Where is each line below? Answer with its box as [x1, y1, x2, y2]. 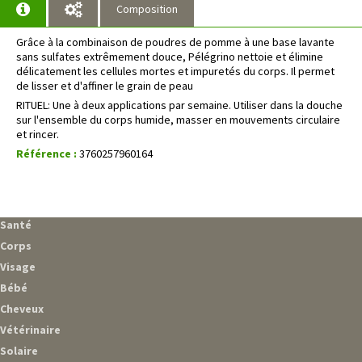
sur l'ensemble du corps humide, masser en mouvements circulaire [16, 112, 340, 127]
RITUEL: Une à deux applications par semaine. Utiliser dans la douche [16, 97, 343, 112]
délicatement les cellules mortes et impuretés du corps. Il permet [16, 63, 335, 78]
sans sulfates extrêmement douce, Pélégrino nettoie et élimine [16, 48, 323, 64]
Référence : [16, 145, 77, 161]
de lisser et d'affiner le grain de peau [16, 78, 193, 93]
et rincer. [16, 126, 59, 141]
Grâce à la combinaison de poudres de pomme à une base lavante [16, 34, 335, 49]
